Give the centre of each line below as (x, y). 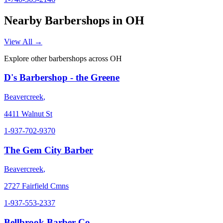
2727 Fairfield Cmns (36, 186)
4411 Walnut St (28, 114)
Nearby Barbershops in (65, 20)
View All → (23, 41)
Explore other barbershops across (57, 58)
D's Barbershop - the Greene (62, 78)
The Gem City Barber (49, 150)
